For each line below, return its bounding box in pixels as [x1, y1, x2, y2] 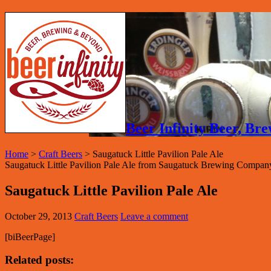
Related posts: [5, 253, 74, 267]
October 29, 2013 [5, 211, 72, 221]
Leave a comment [120, 211, 188, 221]
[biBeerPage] [5, 231, 55, 242]
